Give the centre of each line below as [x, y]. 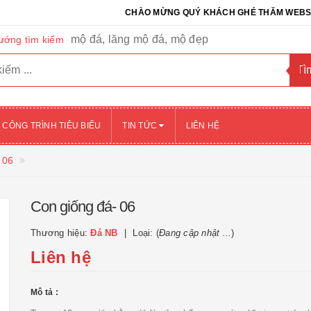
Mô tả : [44, 292]
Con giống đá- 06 [83, 207]
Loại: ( [146, 233]
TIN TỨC [141, 126]
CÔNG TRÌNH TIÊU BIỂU [52, 126]
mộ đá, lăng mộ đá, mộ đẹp [139, 39]
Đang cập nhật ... [195, 233]
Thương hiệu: [61, 233]
